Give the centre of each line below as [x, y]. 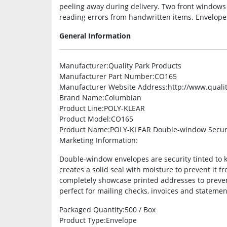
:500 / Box [139, 209]
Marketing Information [98, 140]
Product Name [84, 129]
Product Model [84, 119]
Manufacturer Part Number [106, 76]
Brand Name [81, 97]
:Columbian [122, 97]
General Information [95, 35]
